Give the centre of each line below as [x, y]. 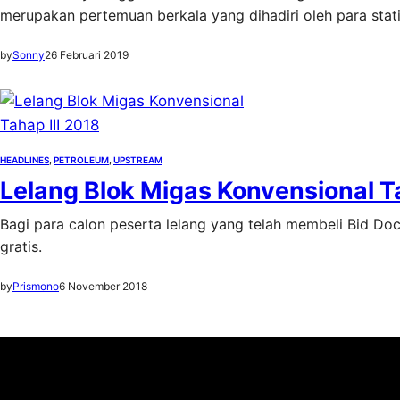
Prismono [36, 286]
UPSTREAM [138, 160]
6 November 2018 [103, 286]
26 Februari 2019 [87, 55]
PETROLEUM [81, 160]
